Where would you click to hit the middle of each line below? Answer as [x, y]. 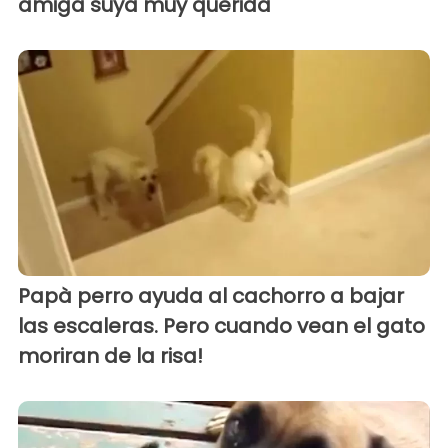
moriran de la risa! [110, 356]
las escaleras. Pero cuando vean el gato [221, 326]
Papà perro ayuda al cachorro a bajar [211, 296]
